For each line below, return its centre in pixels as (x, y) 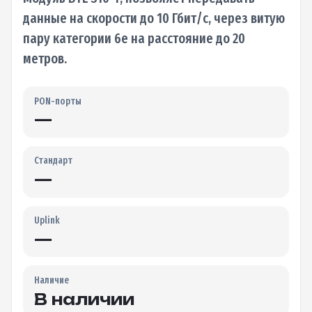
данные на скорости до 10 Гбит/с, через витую (154, 18)
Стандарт (53, 161)
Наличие (52, 280)
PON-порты (58, 101)
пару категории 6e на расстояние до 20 (134, 39)
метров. (45, 59)
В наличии (84, 299)
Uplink (47, 221)
